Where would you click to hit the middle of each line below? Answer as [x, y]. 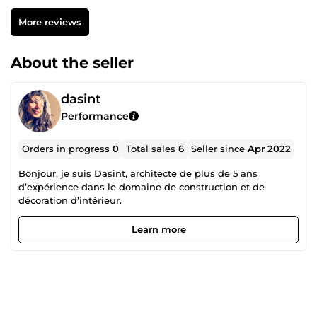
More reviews [50, 22]
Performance [95, 116]
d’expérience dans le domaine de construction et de [142, 186]
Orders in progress [68, 148]
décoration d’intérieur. [70, 200]
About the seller [72, 62]
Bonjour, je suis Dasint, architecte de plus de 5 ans [74, 173]
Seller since [220, 148]
